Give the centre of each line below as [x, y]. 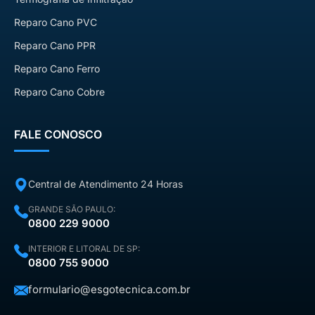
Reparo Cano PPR [55, 46]
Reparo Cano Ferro [57, 69]
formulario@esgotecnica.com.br [109, 290]
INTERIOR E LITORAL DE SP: [84, 249]
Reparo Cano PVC [56, 22]
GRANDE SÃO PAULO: [72, 210]
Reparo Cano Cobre [59, 92]
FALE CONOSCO [58, 135]
